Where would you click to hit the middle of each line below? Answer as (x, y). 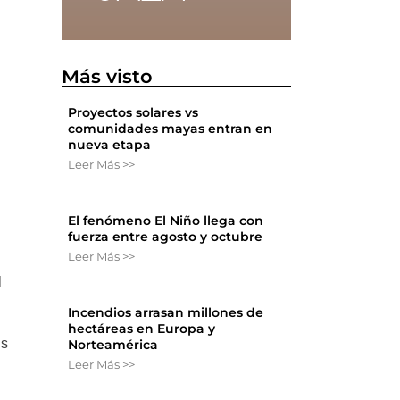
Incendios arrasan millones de (166, 313)
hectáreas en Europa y (142, 329)
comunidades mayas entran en (171, 129)
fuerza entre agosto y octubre (166, 237)
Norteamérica (113, 345)
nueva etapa (110, 145)
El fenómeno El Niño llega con (166, 221)
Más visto (108, 77)
